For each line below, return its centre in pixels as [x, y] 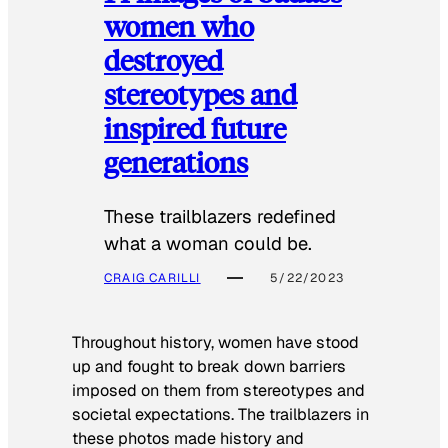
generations [176, 162]
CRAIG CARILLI [152, 277]
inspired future [195, 128]
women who [179, 26]
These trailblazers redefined [220, 216]
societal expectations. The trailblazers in [220, 414]
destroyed [163, 60]
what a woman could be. [208, 243]
